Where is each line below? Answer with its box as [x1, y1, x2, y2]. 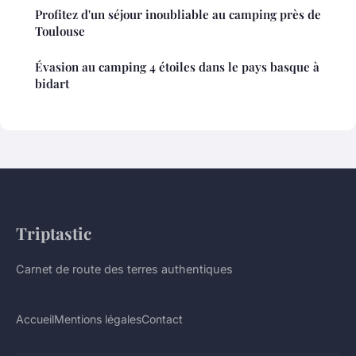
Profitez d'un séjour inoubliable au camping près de [35, 6, 321, 22]
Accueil [16, 311, 54, 326]
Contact [141, 311, 183, 326]
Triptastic [16, 221, 91, 244]
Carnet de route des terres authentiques [16, 261, 233, 276]
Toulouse [35, 22, 85, 39]
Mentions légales [54, 311, 141, 326]
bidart [35, 75, 69, 91]
